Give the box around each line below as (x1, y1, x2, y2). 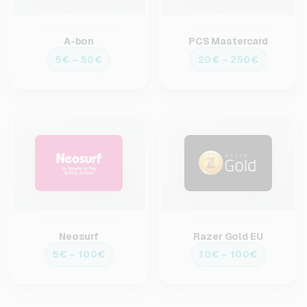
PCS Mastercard (188, 35, 269, 48)
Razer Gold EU (193, 230, 263, 243)
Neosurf (58, 230, 99, 243)
